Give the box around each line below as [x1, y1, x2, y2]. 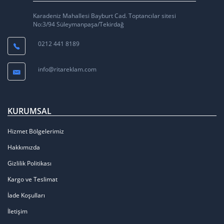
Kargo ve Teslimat [7, 174, 57, 183]
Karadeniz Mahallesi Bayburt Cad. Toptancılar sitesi [32, 11, 176, 20]
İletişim [7, 206, 27, 215]
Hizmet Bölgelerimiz [7, 126, 64, 135]
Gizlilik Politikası [7, 158, 51, 167]
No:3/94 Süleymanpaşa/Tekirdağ [32, 19, 124, 28]
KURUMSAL [7, 105, 51, 116]
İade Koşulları [7, 190, 45, 199]
